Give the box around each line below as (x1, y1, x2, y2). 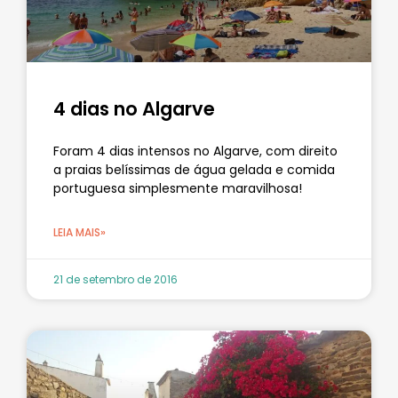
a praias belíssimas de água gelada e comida (53, 160, 335, 179)
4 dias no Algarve (53, 95, 215, 122)
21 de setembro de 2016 (53, 271, 178, 287)
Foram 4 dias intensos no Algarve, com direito (53, 141, 338, 160)
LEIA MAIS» (53, 224, 106, 240)
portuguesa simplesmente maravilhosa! (53, 179, 302, 197)
